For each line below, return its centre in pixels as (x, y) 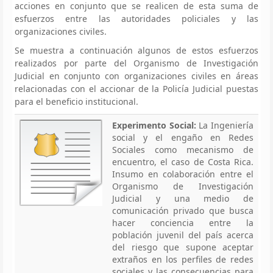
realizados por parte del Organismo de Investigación (136, 63)
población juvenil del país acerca (183, 235)
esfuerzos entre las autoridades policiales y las (136, 18)
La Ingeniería (225, 125)
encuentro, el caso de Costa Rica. (183, 161)
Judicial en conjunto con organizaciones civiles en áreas (136, 76)
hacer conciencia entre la (183, 222)
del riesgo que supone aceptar (183, 247)
